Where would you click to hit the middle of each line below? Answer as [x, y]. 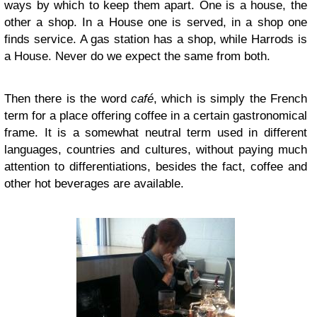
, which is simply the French [230, 99]
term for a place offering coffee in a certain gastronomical [156, 116]
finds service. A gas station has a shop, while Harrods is [156, 39]
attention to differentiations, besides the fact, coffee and [156, 167]
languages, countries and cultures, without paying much [156, 150]
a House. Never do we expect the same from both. [137, 56]
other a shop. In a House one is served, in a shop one [156, 22]
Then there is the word [68, 99]
